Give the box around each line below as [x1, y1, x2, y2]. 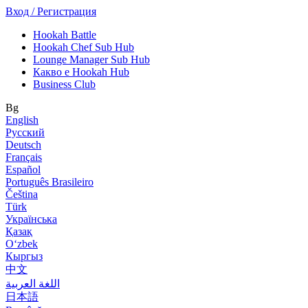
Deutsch [5, 139, 41, 151]
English [5, 114, 38, 126]
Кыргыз [5, 250, 43, 262]
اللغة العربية [5, 278, 60, 289]
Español [5, 164, 41, 175]
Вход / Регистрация [5, 5, 96, 17]
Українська [5, 213, 57, 225]
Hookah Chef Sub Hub [33, 41, 134, 53]
